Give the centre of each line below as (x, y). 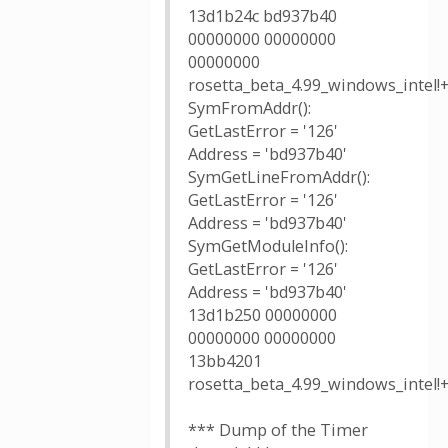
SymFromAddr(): (249, 108)
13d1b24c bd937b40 (262, 16)
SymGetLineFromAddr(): (279, 177)
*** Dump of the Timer (278, 430)
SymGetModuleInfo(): (268, 246)
